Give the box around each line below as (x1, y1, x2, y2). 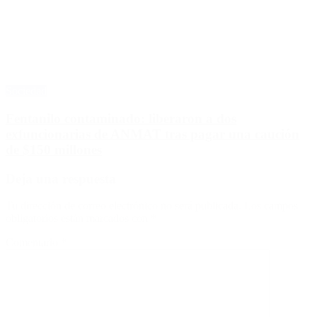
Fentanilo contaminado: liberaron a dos (6, 110, 236, 126)
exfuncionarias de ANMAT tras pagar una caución (6, 126, 299, 142)
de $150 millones (6, 142, 102, 157)
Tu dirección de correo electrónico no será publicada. (6, 200, 241, 212)
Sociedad (6, 85, 47, 98)
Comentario (6, 236, 61, 249)
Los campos (244, 200, 298, 212)
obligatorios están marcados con (6, 212, 151, 225)
